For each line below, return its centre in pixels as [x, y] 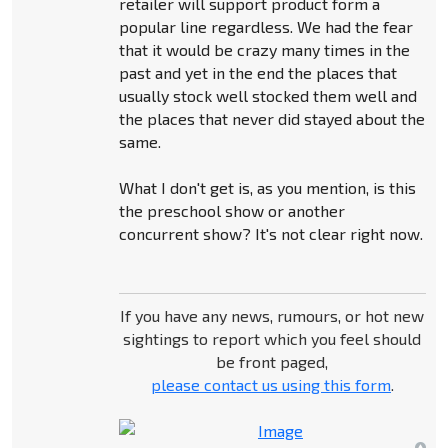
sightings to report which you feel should [272, 338]
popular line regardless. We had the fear [265, 26]
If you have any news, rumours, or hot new [272, 315]
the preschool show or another [231, 210]
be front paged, [272, 361]
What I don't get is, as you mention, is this [267, 187]
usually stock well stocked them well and [267, 95]
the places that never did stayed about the [271, 118]
